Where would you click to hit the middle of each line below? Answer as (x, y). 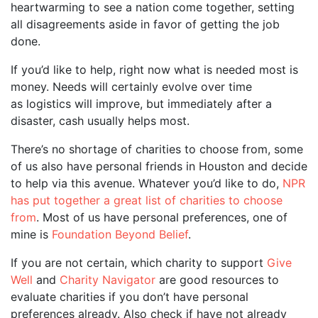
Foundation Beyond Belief (120, 234)
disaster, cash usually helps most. (100, 120)
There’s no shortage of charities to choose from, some (157, 149)
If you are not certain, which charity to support (139, 262)
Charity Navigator (108, 279)
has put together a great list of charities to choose (147, 200)
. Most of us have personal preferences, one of (162, 217)
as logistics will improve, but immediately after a (141, 103)
